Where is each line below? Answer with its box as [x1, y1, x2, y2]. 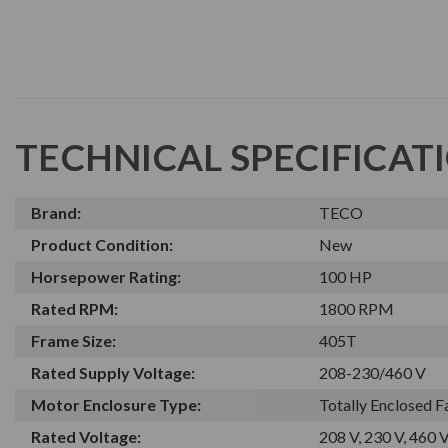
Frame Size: [31, 330, 116, 350]
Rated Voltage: [31, 426, 141, 446]
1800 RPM [319, 298, 395, 318]
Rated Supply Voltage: [31, 362, 195, 382]
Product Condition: [31, 234, 173, 254]
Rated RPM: [31, 298, 118, 318]
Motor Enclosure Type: [31, 394, 201, 414]
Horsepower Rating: [31, 266, 181, 286]
